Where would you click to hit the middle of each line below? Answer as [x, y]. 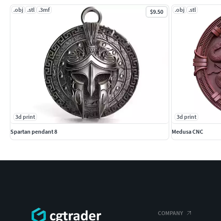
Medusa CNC [187, 132]
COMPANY [170, 213]
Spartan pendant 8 [34, 132]
